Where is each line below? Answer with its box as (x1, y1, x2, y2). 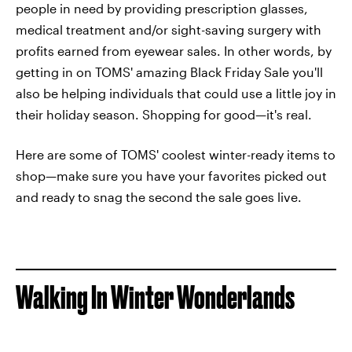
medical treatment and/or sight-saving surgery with (16, 22, 321, 37)
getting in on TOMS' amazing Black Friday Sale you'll (16, 64, 323, 79)
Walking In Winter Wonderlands (16, 280, 295, 315)
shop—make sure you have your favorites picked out (16, 168, 327, 183)
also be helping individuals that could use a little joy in (16, 86, 336, 101)
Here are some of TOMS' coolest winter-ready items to (16, 147, 335, 162)
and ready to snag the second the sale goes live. (16, 189, 302, 204)
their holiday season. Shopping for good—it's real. (16, 107, 312, 122)
